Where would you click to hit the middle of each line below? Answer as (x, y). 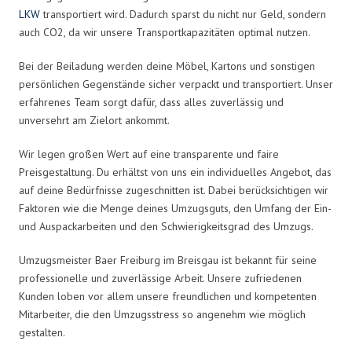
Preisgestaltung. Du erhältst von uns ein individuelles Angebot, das (175, 172)
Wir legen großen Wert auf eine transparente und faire (149, 154)
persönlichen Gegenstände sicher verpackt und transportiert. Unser (176, 84)
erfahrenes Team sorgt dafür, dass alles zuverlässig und (151, 102)
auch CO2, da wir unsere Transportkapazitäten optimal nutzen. (165, 32)
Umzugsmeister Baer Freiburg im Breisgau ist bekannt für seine (168, 260)
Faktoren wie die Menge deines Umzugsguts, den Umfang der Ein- (175, 208)
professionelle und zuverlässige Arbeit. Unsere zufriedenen (160, 278)
